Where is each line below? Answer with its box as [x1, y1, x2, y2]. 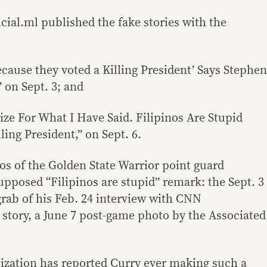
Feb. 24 [55, 193, 93, 205]
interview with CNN [93, 193, 201, 205]
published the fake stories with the [41, 17, 226, 29]
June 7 [44, 210, 76, 222]
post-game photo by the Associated [76, 210, 266, 222]
